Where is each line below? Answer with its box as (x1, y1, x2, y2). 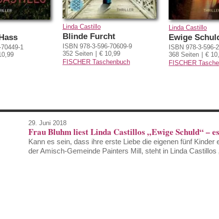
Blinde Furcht (62, 32, 115, 42)
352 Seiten (62, 50, 93, 58)
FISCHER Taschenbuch (62, 58, 130, 66)
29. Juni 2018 (28, 119, 66, 127)
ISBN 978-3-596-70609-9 (62, 43, 132, 50)
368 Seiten (169, 50, 199, 58)
